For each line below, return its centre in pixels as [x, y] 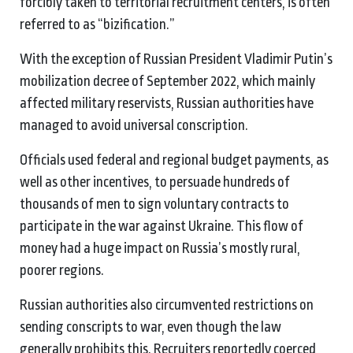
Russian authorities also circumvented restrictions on [167, 305]
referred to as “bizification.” [98, 24]
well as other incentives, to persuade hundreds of [155, 182]
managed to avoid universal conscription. [135, 125]
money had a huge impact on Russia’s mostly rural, [160, 248]
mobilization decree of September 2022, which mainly [167, 81]
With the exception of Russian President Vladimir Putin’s [176, 59]
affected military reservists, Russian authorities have [167, 103]
